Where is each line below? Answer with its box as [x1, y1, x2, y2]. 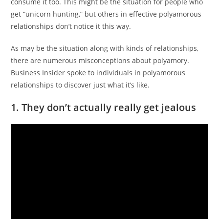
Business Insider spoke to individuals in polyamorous [11, 68, 186, 77]
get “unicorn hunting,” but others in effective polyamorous [11, 9, 202, 19]
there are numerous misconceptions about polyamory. [11, 56, 190, 65]
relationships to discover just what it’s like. [11, 80, 150, 89]
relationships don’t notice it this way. [11, 22, 131, 31]
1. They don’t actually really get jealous [11, 101, 197, 114]
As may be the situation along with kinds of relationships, [11, 44, 199, 53]
